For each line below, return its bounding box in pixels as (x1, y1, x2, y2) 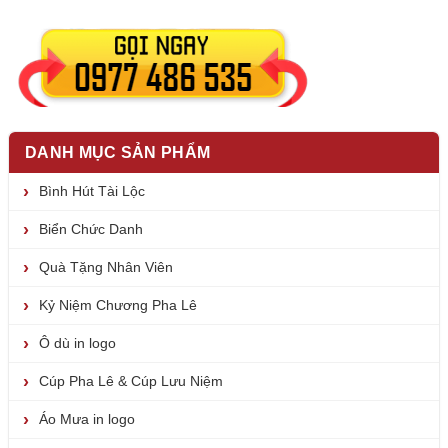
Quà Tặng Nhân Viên (39, 259, 173, 276)
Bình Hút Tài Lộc (39, 183, 145, 200)
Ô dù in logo (39, 335, 116, 352)
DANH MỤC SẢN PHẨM (25, 144, 211, 162)
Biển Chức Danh (39, 221, 143, 238)
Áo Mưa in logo (39, 411, 135, 428)
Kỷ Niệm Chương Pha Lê (39, 297, 197, 314)
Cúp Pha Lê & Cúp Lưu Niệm (39, 373, 223, 390)
